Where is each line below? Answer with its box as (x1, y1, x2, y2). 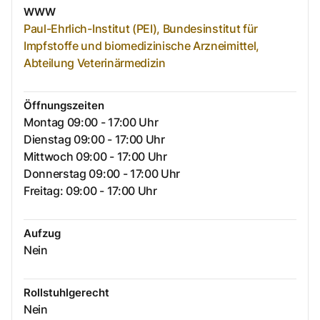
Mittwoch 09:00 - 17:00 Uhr (24, 149, 167, 164)
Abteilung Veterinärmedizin (24, 56, 166, 71)
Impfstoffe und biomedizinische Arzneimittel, (24, 39, 259, 54)
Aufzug (24, 226, 61, 241)
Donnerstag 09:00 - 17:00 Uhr (24, 166, 181, 181)
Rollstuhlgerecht (24, 286, 109, 300)
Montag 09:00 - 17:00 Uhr (24, 115, 159, 130)
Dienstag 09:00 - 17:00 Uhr (24, 132, 165, 147)
